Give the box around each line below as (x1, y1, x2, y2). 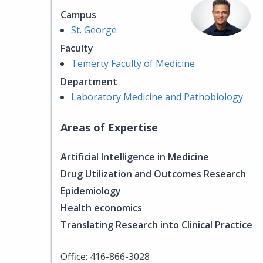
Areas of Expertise (60, 120, 158, 134)
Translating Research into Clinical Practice (60, 218, 252, 231)
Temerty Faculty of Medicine (71, 57, 195, 70)
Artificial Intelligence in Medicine (60, 150, 209, 163)
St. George (71, 23, 117, 36)
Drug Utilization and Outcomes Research (60, 167, 246, 180)
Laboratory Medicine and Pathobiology (71, 90, 243, 103)
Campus (60, 8, 96, 21)
